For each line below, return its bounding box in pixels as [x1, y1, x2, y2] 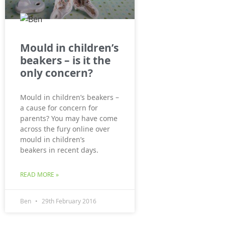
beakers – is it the [20, 53, 110, 68]
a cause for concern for [20, 103, 98, 113]
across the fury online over [20, 124, 110, 134]
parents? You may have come [20, 114, 118, 124]
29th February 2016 [40, 197, 96, 206]
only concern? [20, 66, 93, 80]
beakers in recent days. [20, 145, 98, 155]
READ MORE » [20, 170, 59, 179]
